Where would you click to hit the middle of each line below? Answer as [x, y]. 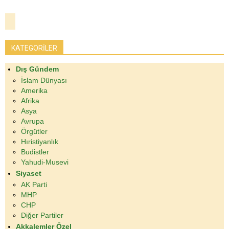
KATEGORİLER [34, 48]
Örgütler [34, 132]
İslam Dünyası [44, 81]
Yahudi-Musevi [45, 162]
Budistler [35, 152]
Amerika [34, 91]
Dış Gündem [37, 69]
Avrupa [32, 121]
